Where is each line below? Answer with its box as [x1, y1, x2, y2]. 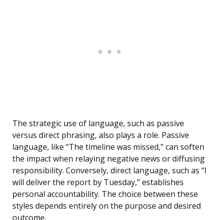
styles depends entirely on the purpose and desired [12, 200, 201, 212]
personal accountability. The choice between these [12, 189, 198, 200]
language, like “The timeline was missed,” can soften [12, 141, 204, 153]
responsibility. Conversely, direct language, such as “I [12, 165, 207, 176]
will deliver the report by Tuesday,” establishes [12, 177, 184, 188]
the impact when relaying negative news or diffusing [12, 153, 205, 165]
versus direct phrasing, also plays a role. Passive [12, 130, 189, 141]
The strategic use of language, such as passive [12, 118, 184, 129]
